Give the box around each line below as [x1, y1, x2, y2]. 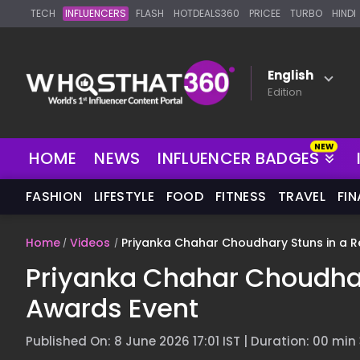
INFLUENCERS [65, 6, 126, 20]
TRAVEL [278, 187, 325, 206]
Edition [268, 84, 302, 100]
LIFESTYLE [94, 187, 154, 206]
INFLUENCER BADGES [157, 146, 320, 170]
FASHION [26, 187, 83, 206]
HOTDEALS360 [174, 6, 239, 20]
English [268, 66, 313, 84]
